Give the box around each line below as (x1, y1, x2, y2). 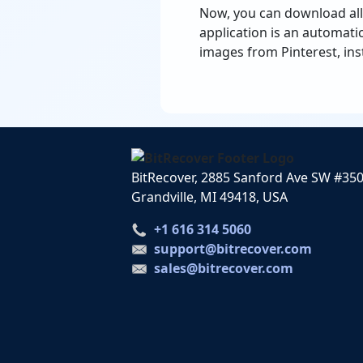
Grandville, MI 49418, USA (130, 187, 288, 206)
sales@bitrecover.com (153, 258, 293, 277)
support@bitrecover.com (153, 239, 312, 258)
